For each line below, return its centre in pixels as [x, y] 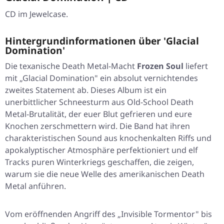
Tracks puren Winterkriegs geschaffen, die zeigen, [99, 162]
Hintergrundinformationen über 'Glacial [102, 41]
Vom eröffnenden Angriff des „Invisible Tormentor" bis [108, 214]
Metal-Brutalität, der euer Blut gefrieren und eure [98, 114]
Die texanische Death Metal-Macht [71, 66]
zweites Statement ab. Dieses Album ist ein [86, 90]
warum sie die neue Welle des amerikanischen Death [105, 174]
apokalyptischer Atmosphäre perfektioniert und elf [101, 150]
